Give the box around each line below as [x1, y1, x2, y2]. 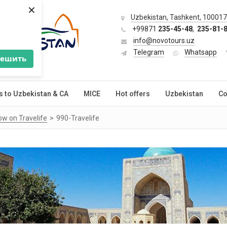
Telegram [133, 48, 164, 56]
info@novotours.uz [133, 36, 195, 45]
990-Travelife [56, 114, 99, 122]
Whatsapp [184, 48, 217, 56]
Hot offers [116, 90, 150, 98]
